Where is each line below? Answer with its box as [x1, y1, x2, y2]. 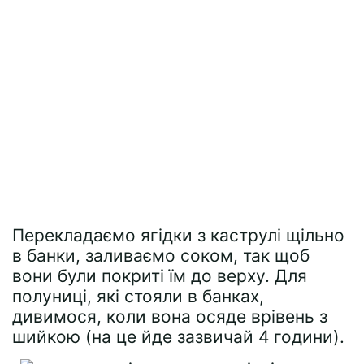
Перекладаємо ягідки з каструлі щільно [12, 225, 344, 245]
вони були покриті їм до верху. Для [12, 266, 307, 286]
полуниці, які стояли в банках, [12, 286, 264, 306]
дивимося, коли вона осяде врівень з [12, 306, 327, 327]
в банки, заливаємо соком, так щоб [12, 245, 310, 266]
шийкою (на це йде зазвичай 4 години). [12, 327, 344, 347]
